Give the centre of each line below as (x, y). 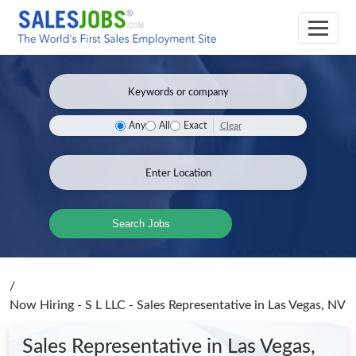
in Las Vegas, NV (300, 305)
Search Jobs (141, 224)
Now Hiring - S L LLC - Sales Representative (132, 305)
